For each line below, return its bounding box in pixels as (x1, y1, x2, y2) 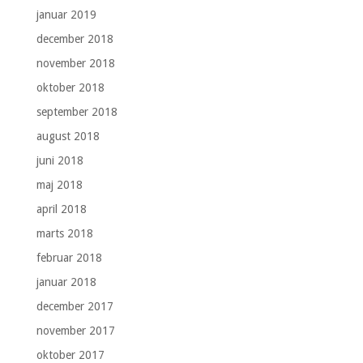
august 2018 (36, 129, 100, 143)
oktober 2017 (36, 348, 105, 361)
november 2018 (36, 56, 115, 70)
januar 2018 (36, 275, 96, 288)
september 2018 (36, 105, 117, 118)
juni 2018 (36, 153, 83, 167)
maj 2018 (36, 177, 83, 191)
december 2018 (36, 32, 113, 45)
